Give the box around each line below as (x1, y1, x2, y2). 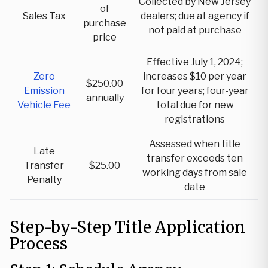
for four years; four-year (141, 85, 249, 96)
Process (10, 234, 68, 254)
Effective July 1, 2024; (147, 56, 243, 68)
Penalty (26, 174, 62, 185)
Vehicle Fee (17, 99, 71, 111)
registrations (165, 114, 225, 125)
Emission (23, 85, 65, 96)
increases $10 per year (143, 71, 246, 82)
